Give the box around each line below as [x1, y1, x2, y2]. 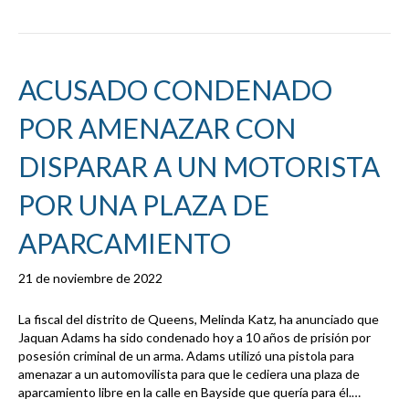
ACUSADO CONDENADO [18, 73, 332, 107]
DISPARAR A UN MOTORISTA [18, 150, 380, 184]
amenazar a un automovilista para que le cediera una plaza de [18, 366, 360, 383]
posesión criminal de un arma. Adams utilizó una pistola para [18, 348, 354, 364]
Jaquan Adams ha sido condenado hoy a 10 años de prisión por [18, 330, 371, 346]
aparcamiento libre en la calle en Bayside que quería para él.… [18, 384, 361, 401]
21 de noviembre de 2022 [18, 270, 163, 287]
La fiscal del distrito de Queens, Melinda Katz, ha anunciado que [18, 311, 379, 328]
